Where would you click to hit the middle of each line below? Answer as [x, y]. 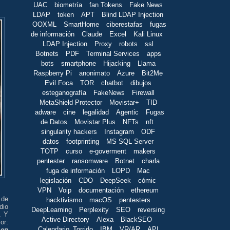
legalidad [95, 112]
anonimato [94, 73]
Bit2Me [152, 73]
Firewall [143, 92]
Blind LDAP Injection [132, 14]
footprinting [83, 141]
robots [128, 44]
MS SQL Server [130, 141]
